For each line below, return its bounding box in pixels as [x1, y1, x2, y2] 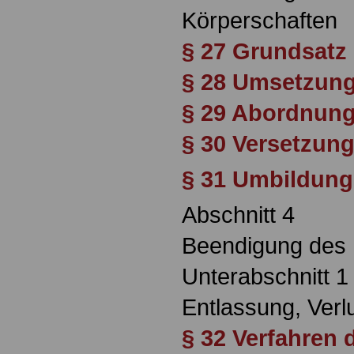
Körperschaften [182, 7, 337, 34]
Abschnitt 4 [182, 201, 295, 228]
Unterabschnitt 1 [182, 263, 348, 290]
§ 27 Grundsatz [182, 38, 347, 65]
